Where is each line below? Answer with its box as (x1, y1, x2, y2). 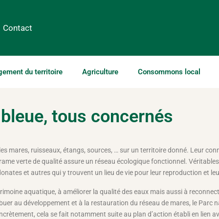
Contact (2, 22, 32, 33)
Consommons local (137, 67, 200, 76)
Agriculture (82, 67, 118, 76)
